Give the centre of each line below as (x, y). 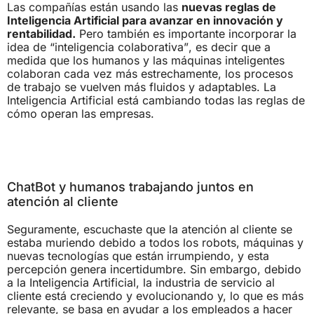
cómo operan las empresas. (81, 114)
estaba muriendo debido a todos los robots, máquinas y (155, 242)
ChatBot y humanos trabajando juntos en (130, 186)
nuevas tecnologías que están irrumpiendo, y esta (138, 255)
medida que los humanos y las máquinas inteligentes (146, 61)
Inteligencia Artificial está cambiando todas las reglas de (156, 101)
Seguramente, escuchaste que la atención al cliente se (150, 229)
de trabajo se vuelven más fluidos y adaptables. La (142, 87)
